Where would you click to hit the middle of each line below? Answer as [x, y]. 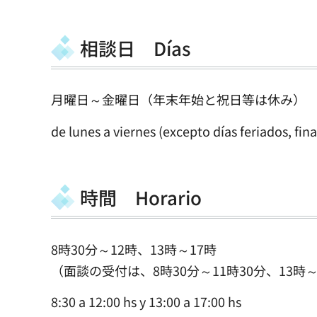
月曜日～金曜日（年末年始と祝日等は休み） [178, 99]
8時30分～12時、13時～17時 [134, 249]
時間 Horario [141, 197]
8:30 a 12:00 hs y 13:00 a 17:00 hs [146, 302]
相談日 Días [135, 47]
